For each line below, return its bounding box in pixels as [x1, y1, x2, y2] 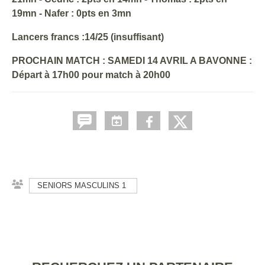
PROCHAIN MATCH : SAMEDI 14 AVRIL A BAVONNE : [12, 55, 252, 66]
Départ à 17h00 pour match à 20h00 [12, 69, 170, 80]
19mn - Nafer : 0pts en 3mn [12, 8, 131, 18]
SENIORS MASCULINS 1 [37, 180, 126, 190]
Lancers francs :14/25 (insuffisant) [12, 31, 164, 42]
